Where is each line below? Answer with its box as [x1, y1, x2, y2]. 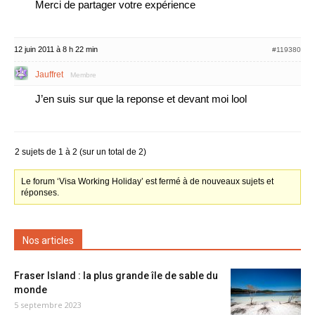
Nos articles [22, 235, 74, 246]
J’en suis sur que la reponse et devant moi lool [35, 93, 247, 105]
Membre [70, 71, 96, 79]
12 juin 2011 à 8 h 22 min [14, 45, 98, 53]
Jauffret [35, 70, 63, 79]
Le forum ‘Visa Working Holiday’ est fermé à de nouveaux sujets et [21, 176, 274, 186]
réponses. [21, 188, 60, 198]
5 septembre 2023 [14, 300, 82, 310]
